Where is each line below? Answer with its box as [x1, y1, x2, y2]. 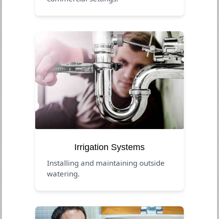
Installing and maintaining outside [47, 157, 165, 168]
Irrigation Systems [74, 142, 145, 152]
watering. [47, 168, 80, 178]
